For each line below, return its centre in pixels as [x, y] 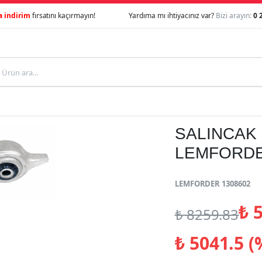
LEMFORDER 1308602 [213, 183]
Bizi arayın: [234, 15]
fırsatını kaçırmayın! [63, 15]
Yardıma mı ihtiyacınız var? [173, 15]
